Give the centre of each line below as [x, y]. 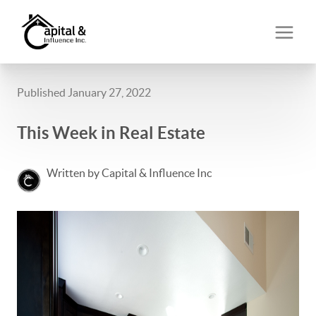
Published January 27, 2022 [84, 92]
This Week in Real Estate [111, 133]
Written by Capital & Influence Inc [129, 173]
